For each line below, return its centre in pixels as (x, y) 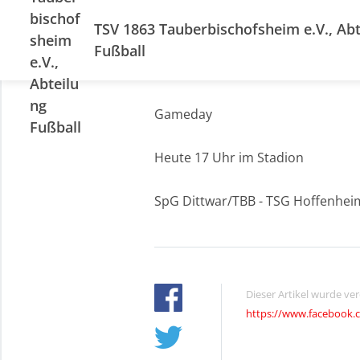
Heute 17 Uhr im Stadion (229, 157)
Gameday (183, 114)
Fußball (119, 51)
